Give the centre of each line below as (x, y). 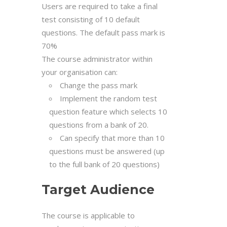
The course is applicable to (88, 215)
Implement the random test (108, 98)
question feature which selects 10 (108, 111)
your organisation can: (80, 72)
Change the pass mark (99, 85)
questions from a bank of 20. (99, 124)
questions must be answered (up (107, 151)
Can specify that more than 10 (112, 138)
